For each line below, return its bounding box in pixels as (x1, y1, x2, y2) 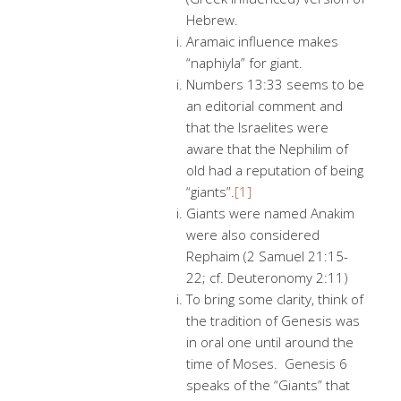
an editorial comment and (186, 97, 343, 115)
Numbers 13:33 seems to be (186, 75, 364, 93)
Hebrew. (186, 11, 238, 29)
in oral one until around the (186, 333, 354, 351)
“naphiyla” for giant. (186, 54, 303, 72)
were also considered (186, 226, 320, 243)
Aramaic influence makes (186, 32, 338, 50)
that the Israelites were (186, 118, 328, 136)
